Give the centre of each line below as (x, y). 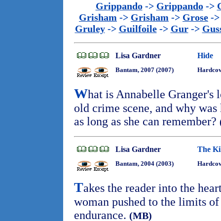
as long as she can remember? (147, 121)
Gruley (90, 29)
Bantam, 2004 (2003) (145, 164)
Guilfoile (138, 29)
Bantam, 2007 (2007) (145, 70)
